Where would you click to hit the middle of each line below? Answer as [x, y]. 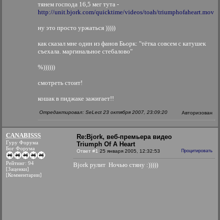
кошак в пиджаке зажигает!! [76, 98]
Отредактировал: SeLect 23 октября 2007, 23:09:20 [103, 112]
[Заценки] [17, 169]
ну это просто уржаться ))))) [77, 28]
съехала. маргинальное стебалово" [85, 51]
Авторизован [197, 113]
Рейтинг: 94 [20, 163]
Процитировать [197, 151]
